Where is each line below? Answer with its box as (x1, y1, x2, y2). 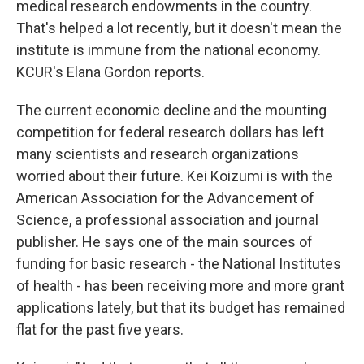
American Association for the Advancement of (16, 188, 314, 206)
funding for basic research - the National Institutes (16, 254, 341, 272)
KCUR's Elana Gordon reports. (16, 63, 205, 80)
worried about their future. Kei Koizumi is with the (16, 167, 333, 184)
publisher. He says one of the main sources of (16, 232, 313, 250)
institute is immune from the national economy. (16, 41, 321, 58)
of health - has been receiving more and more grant (16, 276, 344, 294)
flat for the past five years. (16, 320, 184, 338)
